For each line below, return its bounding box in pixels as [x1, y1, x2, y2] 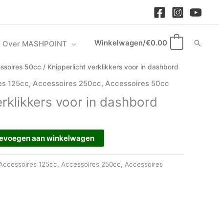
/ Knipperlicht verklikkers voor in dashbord [41, 63, 178, 71]
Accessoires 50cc [105, 78, 169, 88]
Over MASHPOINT [2, 39, 67, 48]
